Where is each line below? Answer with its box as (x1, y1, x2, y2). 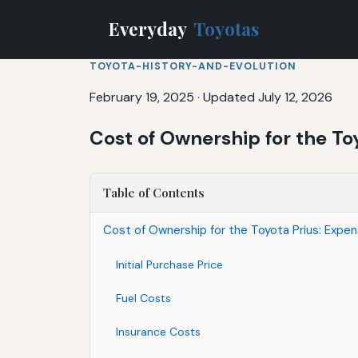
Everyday (109, 16, 190, 41)
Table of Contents (103, 184, 205, 201)
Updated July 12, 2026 (203, 88, 332, 105)
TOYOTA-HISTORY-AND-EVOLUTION (89, 59, 296, 73)
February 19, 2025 (89, 88, 194, 105)
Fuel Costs (116, 290, 171, 305)
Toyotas (193, 16, 260, 41)
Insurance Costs (116, 324, 201, 339)
